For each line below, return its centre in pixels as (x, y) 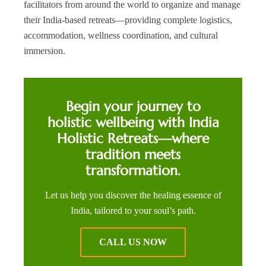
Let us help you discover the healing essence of (133, 195)
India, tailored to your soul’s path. (133, 211)
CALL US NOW (133, 242)
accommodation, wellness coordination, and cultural (121, 36)
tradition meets (133, 155)
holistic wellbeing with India (133, 123)
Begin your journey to (133, 107)
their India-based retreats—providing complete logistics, (128, 20)
